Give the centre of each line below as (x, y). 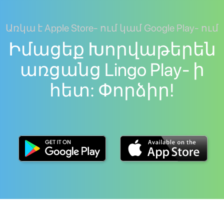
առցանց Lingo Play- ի (112, 70)
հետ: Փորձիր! (112, 90)
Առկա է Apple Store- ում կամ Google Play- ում (112, 28)
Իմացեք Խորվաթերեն (112, 49)
